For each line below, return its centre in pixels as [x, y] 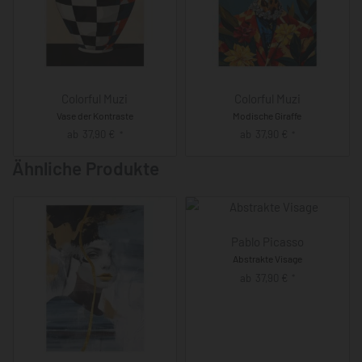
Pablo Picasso [267, 241]
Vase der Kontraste [95, 115]
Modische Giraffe [267, 115]
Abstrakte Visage [267, 258]
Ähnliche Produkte [86, 168]
